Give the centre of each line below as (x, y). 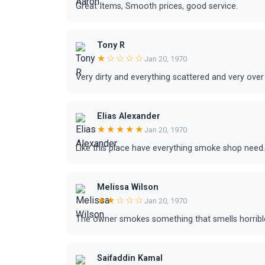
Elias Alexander (129, 116)
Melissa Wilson (128, 187)
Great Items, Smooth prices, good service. (157, 6)
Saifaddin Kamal (130, 258)
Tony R (111, 45)
